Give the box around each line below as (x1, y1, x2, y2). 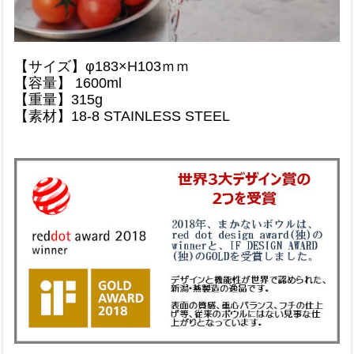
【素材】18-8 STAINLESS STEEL (14, 108, 230, 125)
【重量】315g (14, 92, 103, 108)
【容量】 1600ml (14, 75, 122, 92)
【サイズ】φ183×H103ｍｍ (14, 58, 190, 75)
